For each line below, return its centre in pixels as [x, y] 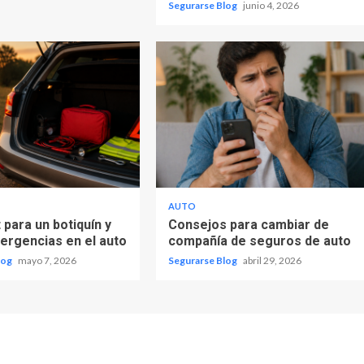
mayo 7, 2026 [48, 260]
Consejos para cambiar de [248, 224]
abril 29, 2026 [272, 260]
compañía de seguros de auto [259, 240]
